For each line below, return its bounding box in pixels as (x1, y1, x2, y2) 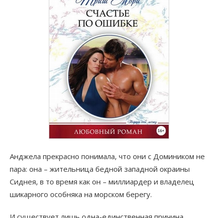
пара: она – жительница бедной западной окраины (10, 164, 190, 174)
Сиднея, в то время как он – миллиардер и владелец (10, 177, 194, 187)
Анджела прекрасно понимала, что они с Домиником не (10, 151, 205, 162)
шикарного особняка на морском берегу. (10, 189, 152, 200)
